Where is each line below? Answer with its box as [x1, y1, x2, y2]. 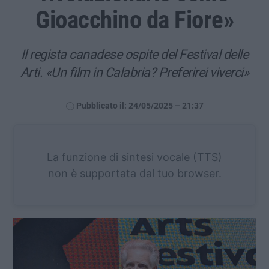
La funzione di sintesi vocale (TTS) [47, 150, 222, 163]
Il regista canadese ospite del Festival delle [20, 46, 249, 62]
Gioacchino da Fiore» [35, 5, 234, 34]
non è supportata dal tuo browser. [47, 166, 222, 180]
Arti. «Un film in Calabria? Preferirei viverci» [20, 64, 249, 80]
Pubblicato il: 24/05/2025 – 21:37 [76, 100, 204, 111]
